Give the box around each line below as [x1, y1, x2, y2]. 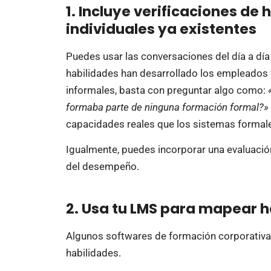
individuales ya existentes [65, 19, 256, 39]
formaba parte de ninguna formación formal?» [65, 100, 269, 113]
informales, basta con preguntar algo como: [65, 83, 268, 96]
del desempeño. [65, 160, 139, 173]
